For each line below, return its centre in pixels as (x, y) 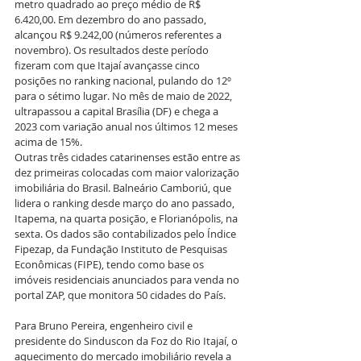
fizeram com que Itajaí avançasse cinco (108, 65)
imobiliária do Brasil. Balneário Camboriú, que (124, 187)
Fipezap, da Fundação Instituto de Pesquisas (122, 249)
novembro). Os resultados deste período (113, 50)
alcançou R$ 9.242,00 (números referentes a (119, 34)
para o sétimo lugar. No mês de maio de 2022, (124, 95)
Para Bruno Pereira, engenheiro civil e (105, 325)
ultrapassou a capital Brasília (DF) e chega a (118, 111)
